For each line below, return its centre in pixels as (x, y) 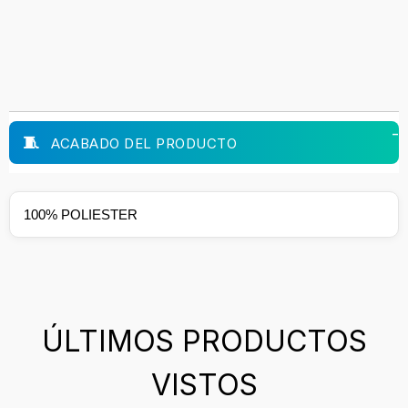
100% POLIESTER (81, 214)
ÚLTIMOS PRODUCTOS (204, 341)
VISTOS (204, 384)
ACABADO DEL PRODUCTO (142, 143)
